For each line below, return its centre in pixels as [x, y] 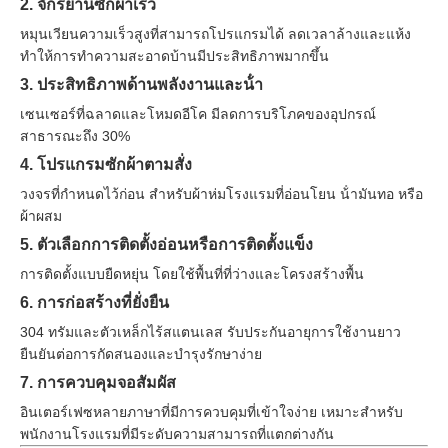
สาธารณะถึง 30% [75, 136]
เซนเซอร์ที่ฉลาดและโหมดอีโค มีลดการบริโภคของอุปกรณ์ [198, 114]
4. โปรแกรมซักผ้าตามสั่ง [106, 164]
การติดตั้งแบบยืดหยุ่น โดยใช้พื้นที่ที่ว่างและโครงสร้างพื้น [192, 274]
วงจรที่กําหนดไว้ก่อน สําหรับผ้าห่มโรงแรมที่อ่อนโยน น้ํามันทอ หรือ [221, 194]
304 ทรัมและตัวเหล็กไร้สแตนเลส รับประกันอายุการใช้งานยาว [210, 332]
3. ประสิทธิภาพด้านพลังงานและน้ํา [141, 84]
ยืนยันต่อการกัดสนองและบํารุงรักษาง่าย [141, 354]
